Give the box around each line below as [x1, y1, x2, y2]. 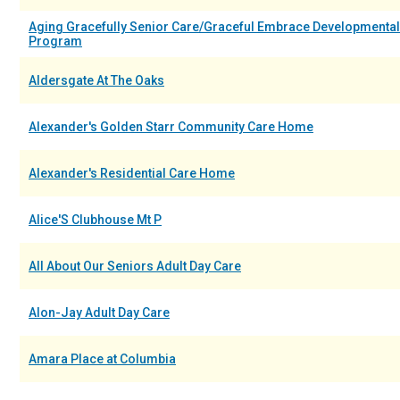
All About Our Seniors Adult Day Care [29, 259, 241, 273]
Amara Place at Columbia [29, 352, 176, 366]
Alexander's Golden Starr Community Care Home [29, 120, 313, 134]
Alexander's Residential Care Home [29, 166, 235, 180]
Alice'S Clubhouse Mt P [29, 212, 162, 227]
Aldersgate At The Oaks [29, 73, 164, 87]
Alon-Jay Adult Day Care [29, 305, 170, 320]
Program [29, 34, 82, 48]
